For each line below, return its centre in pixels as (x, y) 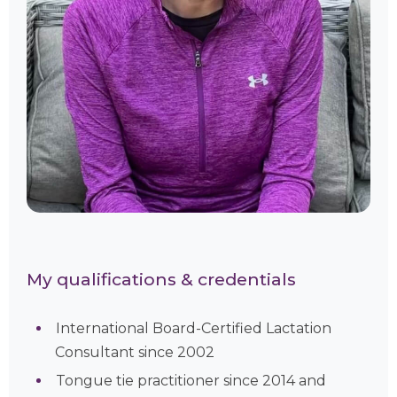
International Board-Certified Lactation (194, 328)
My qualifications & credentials (161, 279)
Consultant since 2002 (135, 352)
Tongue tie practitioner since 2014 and (191, 380)
